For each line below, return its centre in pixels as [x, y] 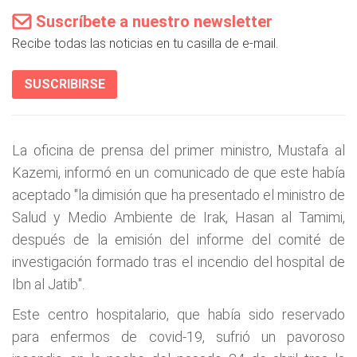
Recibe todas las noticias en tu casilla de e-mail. [145, 43]
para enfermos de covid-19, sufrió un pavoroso [178, 337]
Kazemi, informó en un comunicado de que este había [178, 173]
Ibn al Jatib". [48, 284]
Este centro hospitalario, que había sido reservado [178, 314]
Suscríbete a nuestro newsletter [154, 22]
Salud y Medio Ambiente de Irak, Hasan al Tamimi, [178, 217]
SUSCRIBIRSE [65, 84]
